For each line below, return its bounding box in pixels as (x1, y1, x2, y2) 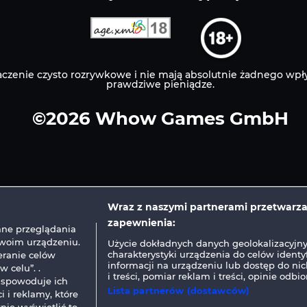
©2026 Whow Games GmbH (32, 108, 288, 130)
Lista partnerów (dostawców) (107, 285, 250, 296)
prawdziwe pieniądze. (106, 78, 214, 90)
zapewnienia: (107, 217, 175, 229)
